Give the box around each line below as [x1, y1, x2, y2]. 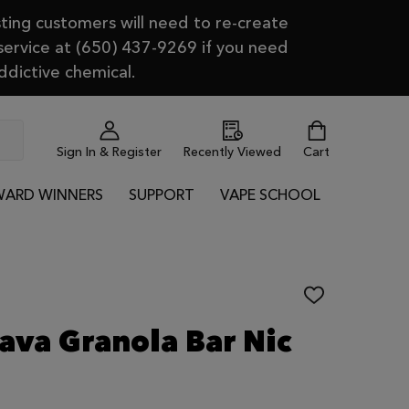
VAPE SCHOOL [219, 184, 320, 205]
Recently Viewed [184, 143, 281, 162]
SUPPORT [128, 184, 194, 205]
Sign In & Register [57, 143, 162, 162]
